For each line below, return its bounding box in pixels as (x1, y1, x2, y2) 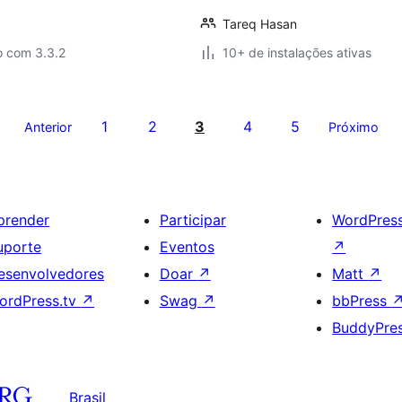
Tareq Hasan (223, 16, 297, 31)
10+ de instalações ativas (223, 45, 371, 60)
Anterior (23, 119, 72, 135)
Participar (159, 211, 226, 229)
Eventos (159, 238, 214, 256)
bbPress (332, 292, 392, 310)
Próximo (328, 119, 379, 135)
